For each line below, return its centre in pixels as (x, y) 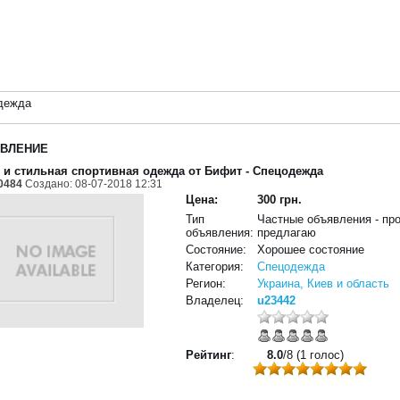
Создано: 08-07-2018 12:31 (93, 183)
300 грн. (280, 200)
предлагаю (287, 233)
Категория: (215, 267)
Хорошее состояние (311, 250)
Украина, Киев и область (324, 283)
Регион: (206, 283)
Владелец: (215, 300)
